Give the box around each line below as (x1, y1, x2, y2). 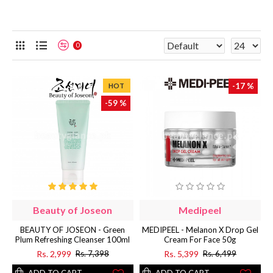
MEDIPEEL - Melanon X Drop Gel (141, 224, 258, 235)
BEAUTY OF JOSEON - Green (20, 224, 126, 235)
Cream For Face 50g (164, 234, 236, 244)
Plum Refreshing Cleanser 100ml (15, 234, 130, 244)
